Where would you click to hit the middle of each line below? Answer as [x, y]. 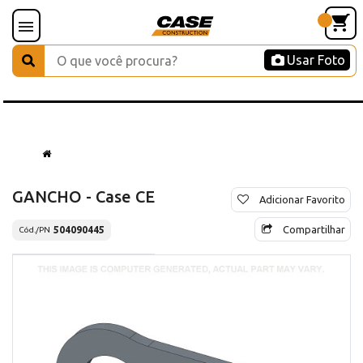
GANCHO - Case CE [83, 196]
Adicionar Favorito [302, 199]
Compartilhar [314, 229]
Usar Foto [316, 60]
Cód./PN [34, 230]
